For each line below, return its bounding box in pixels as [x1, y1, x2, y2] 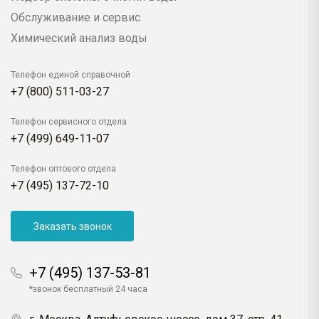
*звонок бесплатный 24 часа [29, 284, 147, 295]
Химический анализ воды [11, 31, 147, 46]
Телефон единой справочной [11, 70, 130, 80]
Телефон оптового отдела [11, 164, 116, 174]
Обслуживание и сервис [11, 11, 140, 25]
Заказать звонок [33, 220, 112, 232]
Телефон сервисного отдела [11, 117, 127, 127]
